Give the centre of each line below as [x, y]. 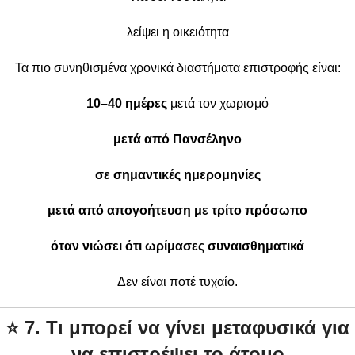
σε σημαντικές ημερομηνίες [177, 174]
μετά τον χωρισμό [218, 103]
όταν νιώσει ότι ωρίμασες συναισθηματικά [177, 246]
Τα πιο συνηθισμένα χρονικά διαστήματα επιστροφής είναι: [177, 67]
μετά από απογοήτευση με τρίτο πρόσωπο [177, 210]
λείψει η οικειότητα [177, 32]
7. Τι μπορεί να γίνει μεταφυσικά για [187, 327]
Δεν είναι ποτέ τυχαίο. [177, 281]
